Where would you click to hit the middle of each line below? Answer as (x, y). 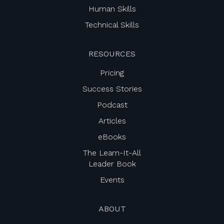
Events (112, 180)
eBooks (112, 137)
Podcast (112, 105)
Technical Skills (112, 25)
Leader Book (112, 164)
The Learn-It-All (112, 153)
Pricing (112, 73)
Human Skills (112, 9)
